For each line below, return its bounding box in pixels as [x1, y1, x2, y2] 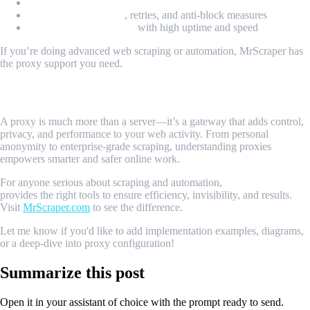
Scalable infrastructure [28, 21, 135, 33]
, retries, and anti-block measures [125, 8, 267, 21]
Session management [28, 8, 125, 21]
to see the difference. [90, 201, 183, 214]
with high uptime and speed [135, 21, 258, 33]
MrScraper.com [23, 201, 90, 214]
